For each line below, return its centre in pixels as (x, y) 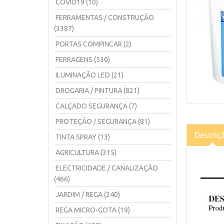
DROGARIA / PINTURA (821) (97, 90)
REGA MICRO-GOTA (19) (93, 210)
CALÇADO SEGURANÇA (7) (96, 106)
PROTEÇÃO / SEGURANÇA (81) (103, 121)
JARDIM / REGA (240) (88, 194)
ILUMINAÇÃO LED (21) (89, 75)
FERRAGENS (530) (83, 59)
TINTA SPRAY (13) (83, 137)
